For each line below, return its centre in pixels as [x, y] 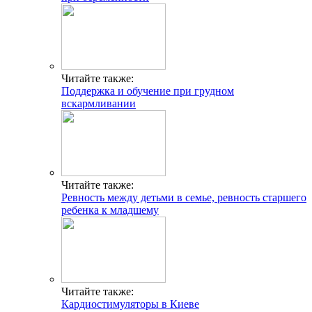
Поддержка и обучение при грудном [148, 91]
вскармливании [99, 104]
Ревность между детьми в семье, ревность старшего [184, 198]
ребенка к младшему [110, 210]
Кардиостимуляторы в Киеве [130, 304]
